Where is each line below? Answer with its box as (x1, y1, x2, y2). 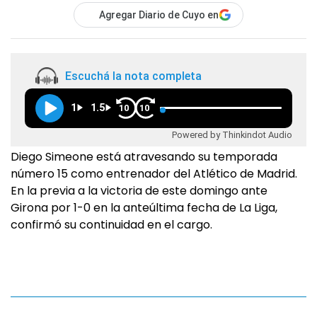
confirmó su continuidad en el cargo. (11, 217, 212, 234)
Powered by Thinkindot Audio (172, 129, 292, 140)
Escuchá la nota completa (65, 69, 202, 83)
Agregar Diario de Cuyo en (99, 9, 219, 21)
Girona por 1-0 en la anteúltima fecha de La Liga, (11, 200, 277, 217)
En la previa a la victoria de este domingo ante (11, 183, 267, 200)
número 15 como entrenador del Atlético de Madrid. (11, 166, 297, 183)
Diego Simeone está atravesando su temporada (11, 149, 277, 166)
